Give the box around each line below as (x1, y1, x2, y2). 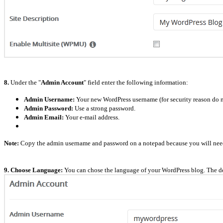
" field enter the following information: (84, 78, 188, 86)
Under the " (9, 78, 41, 86)
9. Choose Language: (4, 166, 63, 174)
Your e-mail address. (64, 113, 119, 121)
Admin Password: (24, 104, 73, 112)
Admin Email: (24, 113, 64, 121)
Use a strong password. (73, 104, 135, 112)
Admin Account (41, 78, 84, 86)
